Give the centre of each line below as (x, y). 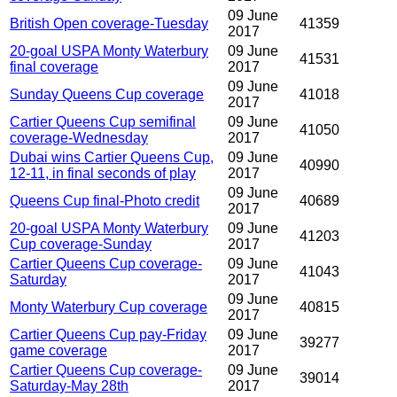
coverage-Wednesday (79, 138)
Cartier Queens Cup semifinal (103, 122)
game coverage (58, 351)
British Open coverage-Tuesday (109, 24)
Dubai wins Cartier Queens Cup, (112, 158)
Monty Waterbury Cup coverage (109, 307)
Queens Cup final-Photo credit (105, 201)
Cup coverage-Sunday (81, 245)
